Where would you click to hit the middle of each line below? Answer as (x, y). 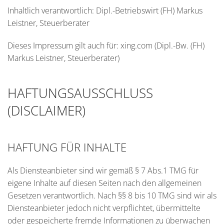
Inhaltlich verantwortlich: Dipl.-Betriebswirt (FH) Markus (105, 10)
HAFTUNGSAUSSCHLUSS (80, 93)
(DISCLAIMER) (46, 110)
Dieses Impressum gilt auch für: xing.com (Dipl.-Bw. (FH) (106, 45)
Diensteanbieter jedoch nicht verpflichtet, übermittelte (104, 208)
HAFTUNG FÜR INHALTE (67, 147)
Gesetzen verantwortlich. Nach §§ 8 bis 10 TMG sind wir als (112, 195)
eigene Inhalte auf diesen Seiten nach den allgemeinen (104, 183)
